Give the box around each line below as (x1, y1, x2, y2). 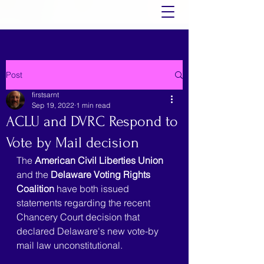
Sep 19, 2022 (32, 101, 74, 110)
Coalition (16, 183, 54, 194)
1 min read (76, 101, 110, 110)
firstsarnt (32, 90, 59, 99)
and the (16, 169, 51, 180)
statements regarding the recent (16, 197, 153, 209)
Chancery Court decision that (16, 211, 142, 223)
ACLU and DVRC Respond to (6, 113, 178, 130)
